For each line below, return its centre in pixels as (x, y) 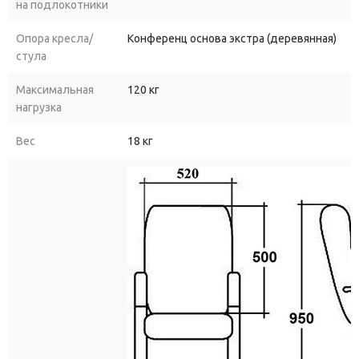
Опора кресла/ (54, 39)
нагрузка (39, 108)
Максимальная (55, 90)
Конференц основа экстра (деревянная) (232, 39)
